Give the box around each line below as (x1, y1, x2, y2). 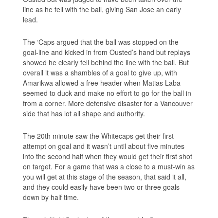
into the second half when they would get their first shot (23, 151, 193, 161)
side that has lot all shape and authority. (23, 108, 145, 118)
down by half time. (23, 192, 79, 202)
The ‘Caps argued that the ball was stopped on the (23, 36, 179, 47)
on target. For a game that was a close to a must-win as (23, 161, 195, 171)
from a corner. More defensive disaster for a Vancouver (23, 98, 193, 108)
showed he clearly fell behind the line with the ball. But (23, 57, 189, 67)
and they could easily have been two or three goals (23, 182, 180, 192)
